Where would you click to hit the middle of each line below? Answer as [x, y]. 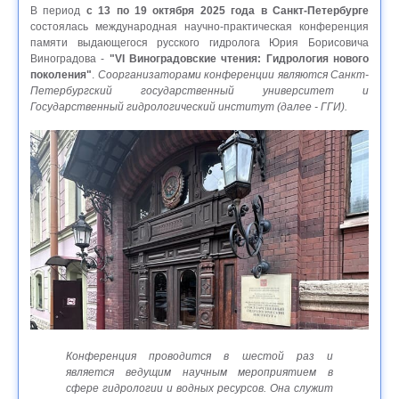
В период [58, 10]
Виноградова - [70, 58]
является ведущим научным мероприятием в [199, 373]
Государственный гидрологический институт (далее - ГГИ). [189, 106]
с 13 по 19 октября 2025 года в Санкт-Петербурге [228, 10]
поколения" [61, 74]
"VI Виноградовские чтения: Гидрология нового [239, 58]
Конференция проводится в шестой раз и [199, 357]
